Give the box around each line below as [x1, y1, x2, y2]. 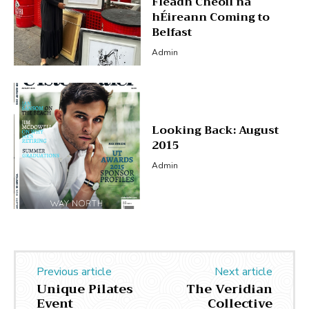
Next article [214, 264, 272, 280]
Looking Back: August [151, 121, 279, 141]
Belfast [151, 22, 192, 42]
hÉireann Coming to [151, 7, 270, 27]
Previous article [37, 264, 112, 280]
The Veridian [186, 278, 272, 301]
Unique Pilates [37, 278, 133, 301]
